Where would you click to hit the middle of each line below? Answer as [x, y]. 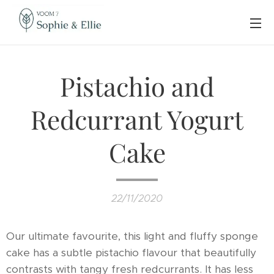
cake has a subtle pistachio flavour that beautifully [131, 253]
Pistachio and [137, 86]
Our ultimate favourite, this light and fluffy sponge [132, 236]
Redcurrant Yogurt [137, 119]
